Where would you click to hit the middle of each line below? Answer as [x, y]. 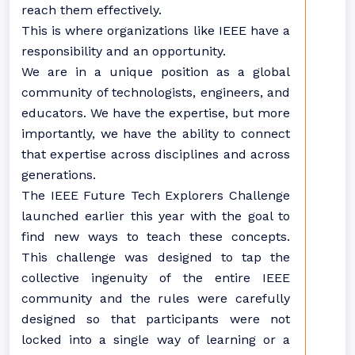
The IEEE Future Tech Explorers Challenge [156, 195]
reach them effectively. [94, 10]
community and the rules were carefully [156, 298]
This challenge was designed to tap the [156, 257]
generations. [61, 175]
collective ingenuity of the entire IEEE [156, 278]
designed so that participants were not [156, 319]
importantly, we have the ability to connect [156, 134]
